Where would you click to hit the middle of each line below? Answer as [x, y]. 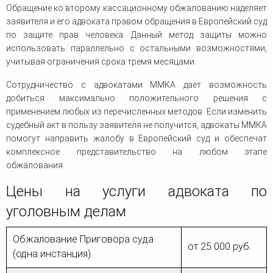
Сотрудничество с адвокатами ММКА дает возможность [136, 85]
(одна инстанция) [52, 254]
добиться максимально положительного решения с [136, 98]
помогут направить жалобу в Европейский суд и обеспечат [136, 139]
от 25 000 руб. [219, 247]
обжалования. [35, 165]
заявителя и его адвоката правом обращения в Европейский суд [136, 22]
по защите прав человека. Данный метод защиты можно [136, 35]
